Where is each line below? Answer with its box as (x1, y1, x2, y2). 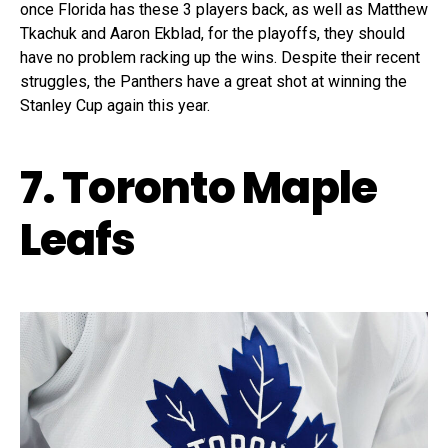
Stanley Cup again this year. (20, 95, 210, 115)
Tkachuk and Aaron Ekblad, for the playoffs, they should (20, 23, 405, 43)
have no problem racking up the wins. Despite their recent (20, 47, 420, 67)
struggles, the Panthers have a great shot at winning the (20, 71, 407, 91)
